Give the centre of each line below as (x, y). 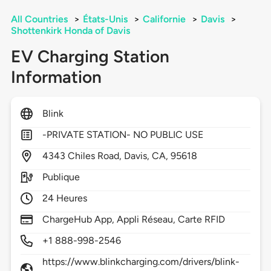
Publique (61, 177)
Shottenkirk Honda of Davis (70, 31)
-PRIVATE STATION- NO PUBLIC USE (123, 135)
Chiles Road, (96, 156)
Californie (164, 19)
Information (56, 77)
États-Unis (105, 19)
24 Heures (65, 198)
